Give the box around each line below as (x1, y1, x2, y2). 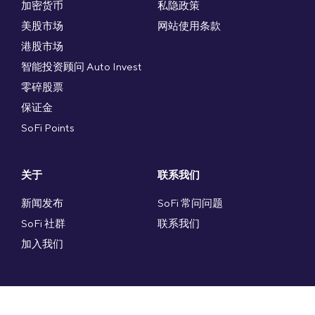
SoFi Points (21, 122, 75, 134)
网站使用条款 (157, 20, 221, 32)
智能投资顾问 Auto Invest (21, 60, 142, 73)
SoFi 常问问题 (157, 197, 223, 210)
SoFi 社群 (21, 217, 65, 230)
